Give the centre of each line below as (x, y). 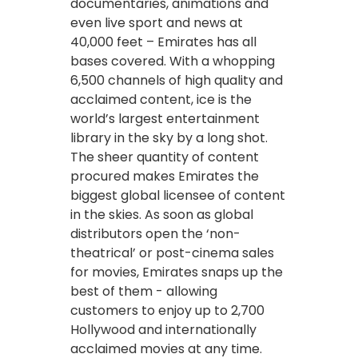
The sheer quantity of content (165, 157)
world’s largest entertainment (165, 118)
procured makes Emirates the (165, 176)
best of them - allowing (144, 291)
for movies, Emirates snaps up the (177, 272)
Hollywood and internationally (163, 329)
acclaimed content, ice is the (161, 99)
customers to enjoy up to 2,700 (167, 310)
